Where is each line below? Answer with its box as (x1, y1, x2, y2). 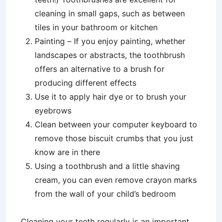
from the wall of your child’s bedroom (35, 189, 176, 199)
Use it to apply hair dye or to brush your (35, 92, 186, 102)
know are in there (35, 147, 100, 158)
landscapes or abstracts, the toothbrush (35, 50, 185, 60)
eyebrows (35, 106, 71, 116)
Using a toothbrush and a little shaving (35, 161, 180, 171)
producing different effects (35, 78, 136, 88)
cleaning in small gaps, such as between (35, 8, 185, 19)
